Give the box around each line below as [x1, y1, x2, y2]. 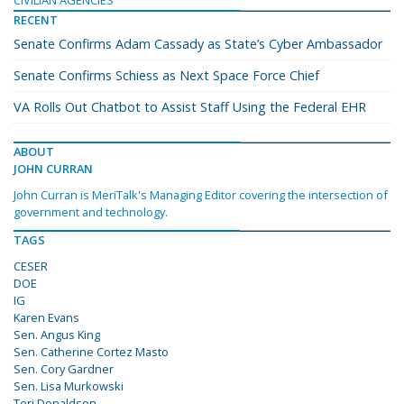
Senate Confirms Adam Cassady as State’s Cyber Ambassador [14, 35, 382, 52]
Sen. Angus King [14, 326, 100, 343]
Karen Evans [14, 309, 79, 326]
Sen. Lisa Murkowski [14, 378, 124, 394]
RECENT [14, 12, 58, 28]
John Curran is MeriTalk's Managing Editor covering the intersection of [14, 187, 388, 203]
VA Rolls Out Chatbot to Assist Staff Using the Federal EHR [14, 98, 366, 115]
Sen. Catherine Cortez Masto [14, 344, 169, 360]
